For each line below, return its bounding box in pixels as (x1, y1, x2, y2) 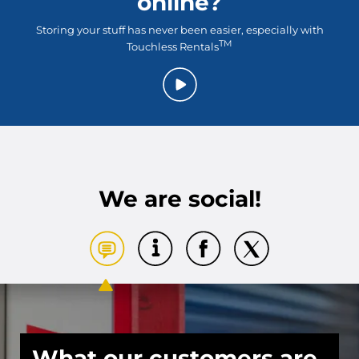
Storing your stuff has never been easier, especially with (35, 23, 324, 36)
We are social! (98, 185, 261, 213)
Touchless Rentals (127, 40, 219, 54)
